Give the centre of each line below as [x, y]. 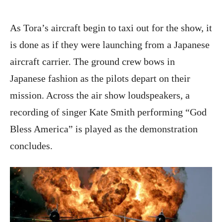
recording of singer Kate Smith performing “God [108, 112]
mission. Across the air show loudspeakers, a [100, 95]
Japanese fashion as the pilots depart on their [100, 79]
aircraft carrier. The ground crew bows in [92, 62]
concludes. [31, 146]
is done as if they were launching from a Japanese [110, 45]
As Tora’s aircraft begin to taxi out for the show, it [111, 28]
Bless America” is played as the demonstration [104, 129]
